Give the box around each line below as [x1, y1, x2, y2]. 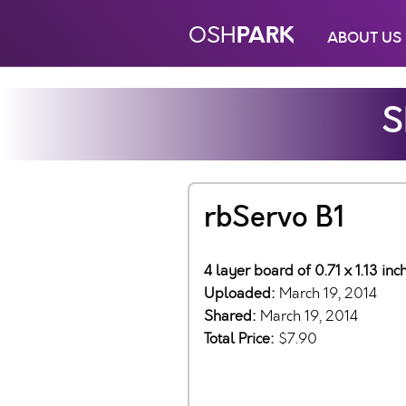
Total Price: [204, 329, 278, 349]
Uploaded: [204, 284, 279, 304]
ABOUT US [327, 27, 401, 48]
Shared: [204, 306, 260, 326]
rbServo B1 [204, 198, 345, 238]
